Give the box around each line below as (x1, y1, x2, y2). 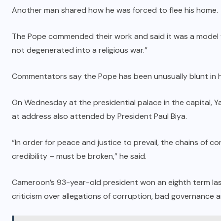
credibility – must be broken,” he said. (12, 150, 147, 161)
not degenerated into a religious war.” (12, 44, 147, 55)
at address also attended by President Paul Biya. (12, 110, 187, 121)
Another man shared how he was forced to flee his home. (12, 4, 218, 15)
